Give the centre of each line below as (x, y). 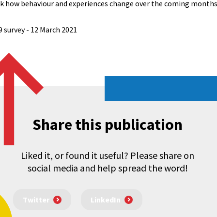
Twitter (36, 200)
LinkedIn (105, 200)
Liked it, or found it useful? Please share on (108, 155)
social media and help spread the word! (108, 168)
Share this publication (108, 124)
